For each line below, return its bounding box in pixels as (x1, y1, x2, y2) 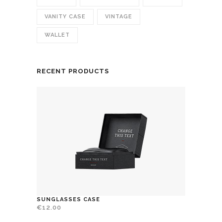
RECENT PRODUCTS (37, 67, 109, 75)
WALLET (45, 32, 70, 39)
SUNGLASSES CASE (37, 196, 100, 203)
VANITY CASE (45, 13, 86, 20)
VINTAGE (105, 13, 132, 20)
